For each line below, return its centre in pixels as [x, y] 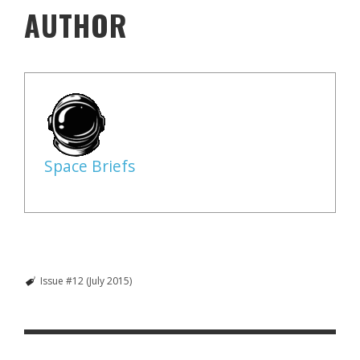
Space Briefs [90, 166]
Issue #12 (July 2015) [86, 281]
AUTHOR [76, 25]
